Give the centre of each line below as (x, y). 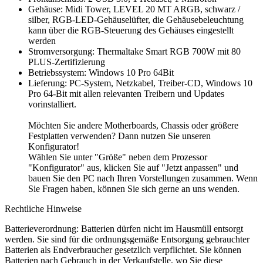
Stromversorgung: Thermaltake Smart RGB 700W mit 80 (134, 52)
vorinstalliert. (52, 104)
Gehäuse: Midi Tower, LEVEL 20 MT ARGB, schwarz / (134, 9)
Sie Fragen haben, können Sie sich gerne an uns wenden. (134, 189)
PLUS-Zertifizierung (67, 62)
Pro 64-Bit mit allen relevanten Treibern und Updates (126, 94)
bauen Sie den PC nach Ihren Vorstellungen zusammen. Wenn (143, 178)
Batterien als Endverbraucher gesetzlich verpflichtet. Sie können (123, 250)
